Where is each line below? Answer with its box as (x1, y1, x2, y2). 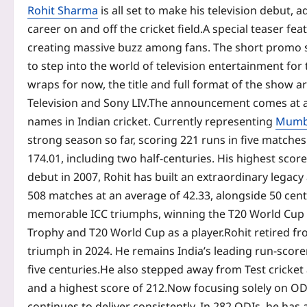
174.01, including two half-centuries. (27, 151, 217, 167)
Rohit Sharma (27, 3, 98, 19)
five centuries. (27, 262, 100, 278)
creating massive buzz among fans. (27, 40, 213, 56)
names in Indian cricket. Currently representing (27, 114, 275, 130)
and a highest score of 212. (27, 280, 167, 296)
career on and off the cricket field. (27, 21, 203, 37)
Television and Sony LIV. (27, 95, 149, 111)
